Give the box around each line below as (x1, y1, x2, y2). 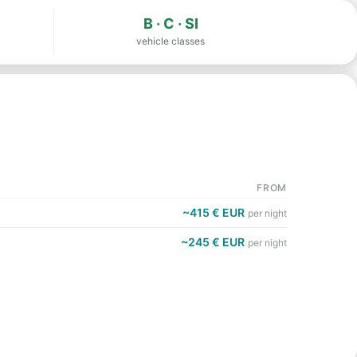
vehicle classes (136, 35, 205, 47)
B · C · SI (143, 15, 198, 32)
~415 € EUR (182, 206, 245, 219)
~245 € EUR (181, 235, 245, 249)
